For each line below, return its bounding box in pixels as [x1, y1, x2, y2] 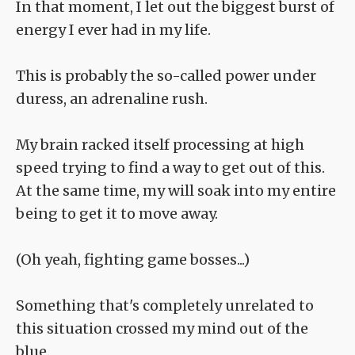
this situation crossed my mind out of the [16, 319, 308, 338]
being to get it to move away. [16, 204, 218, 223]
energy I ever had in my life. [16, 21, 211, 40]
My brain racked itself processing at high [16, 136, 304, 155]
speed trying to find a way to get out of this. [16, 158, 325, 177]
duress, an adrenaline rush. [16, 90, 208, 109]
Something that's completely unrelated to [16, 296, 314, 315]
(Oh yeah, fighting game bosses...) [16, 250, 250, 269]
